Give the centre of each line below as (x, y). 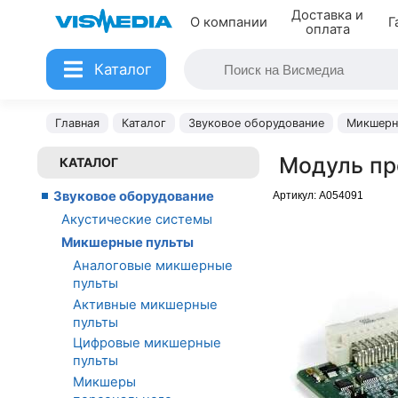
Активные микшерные (145, 304)
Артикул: (296, 195)
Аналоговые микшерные (153, 266)
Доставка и (328, 15)
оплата (327, 29)
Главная (77, 123)
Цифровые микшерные (147, 343)
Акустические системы (137, 219)
